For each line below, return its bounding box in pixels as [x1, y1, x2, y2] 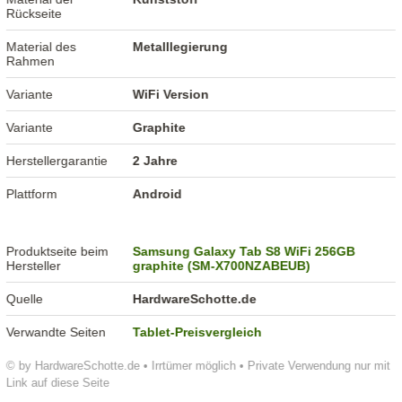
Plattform [6, 187, 58, 202]
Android [133, 187, 183, 202]
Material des [6, 39, 77, 55]
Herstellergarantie [6, 153, 109, 169]
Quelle [6, 292, 44, 307]
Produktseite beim [6, 244, 109, 259]
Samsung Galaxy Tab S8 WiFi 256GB [133, 244, 356, 259]
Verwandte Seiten [6, 325, 107, 340]
